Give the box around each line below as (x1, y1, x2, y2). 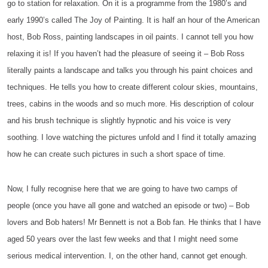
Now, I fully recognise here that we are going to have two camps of (7, 184, 237, 193)
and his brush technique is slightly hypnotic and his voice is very (7, 116, 231, 125)
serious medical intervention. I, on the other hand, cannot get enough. (7, 251, 248, 260)
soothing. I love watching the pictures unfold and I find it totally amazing (7, 133, 256, 142)
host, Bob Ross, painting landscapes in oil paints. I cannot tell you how (7, 32, 253, 41)
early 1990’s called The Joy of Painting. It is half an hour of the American (7, 16, 260, 25)
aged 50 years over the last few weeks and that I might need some (7, 234, 238, 243)
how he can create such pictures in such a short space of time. (7, 150, 228, 159)
